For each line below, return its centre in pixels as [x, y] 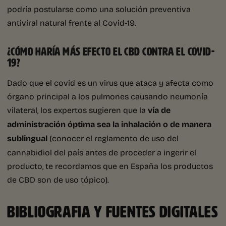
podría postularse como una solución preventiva [100, 9]
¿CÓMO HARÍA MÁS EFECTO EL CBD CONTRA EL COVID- [111, 52]
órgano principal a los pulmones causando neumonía [107, 96]
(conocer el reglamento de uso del [114, 138]
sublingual [28, 138]
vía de [159, 110]
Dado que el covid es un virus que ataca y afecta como [110, 83]
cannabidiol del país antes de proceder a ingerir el [102, 152]
